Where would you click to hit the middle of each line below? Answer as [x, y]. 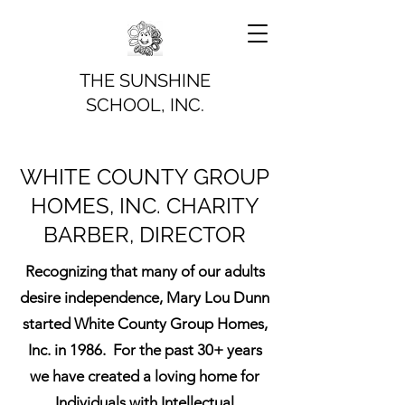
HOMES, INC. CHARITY [145, 206]
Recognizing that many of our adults [145, 271]
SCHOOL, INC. [145, 105]
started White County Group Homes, [145, 324]
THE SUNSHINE [145, 80]
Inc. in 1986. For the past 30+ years [145, 350]
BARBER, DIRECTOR [145, 235]
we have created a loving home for [145, 376]
